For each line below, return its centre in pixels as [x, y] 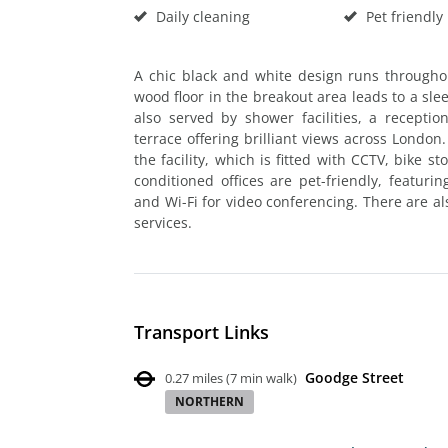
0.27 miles [194, 377]
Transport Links [201, 331]
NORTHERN [209, 401]
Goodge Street [354, 377]
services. [163, 222]
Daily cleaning [201, 16]
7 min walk [261, 377]
